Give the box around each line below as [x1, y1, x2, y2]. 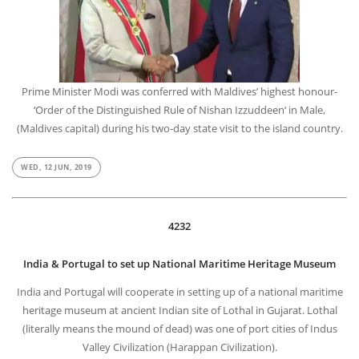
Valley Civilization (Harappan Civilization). [82, 341, 277, 356]
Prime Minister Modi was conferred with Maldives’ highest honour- [22, 85, 337, 100]
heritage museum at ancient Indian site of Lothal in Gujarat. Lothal [22, 304, 337, 319]
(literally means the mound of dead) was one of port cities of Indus [22, 322, 337, 337]
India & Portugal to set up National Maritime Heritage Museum [23, 257, 336, 272]
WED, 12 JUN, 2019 [21, 162, 92, 173]
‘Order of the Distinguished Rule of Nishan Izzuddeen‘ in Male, [34, 103, 325, 119]
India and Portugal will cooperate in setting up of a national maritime [16, 285, 343, 301]
